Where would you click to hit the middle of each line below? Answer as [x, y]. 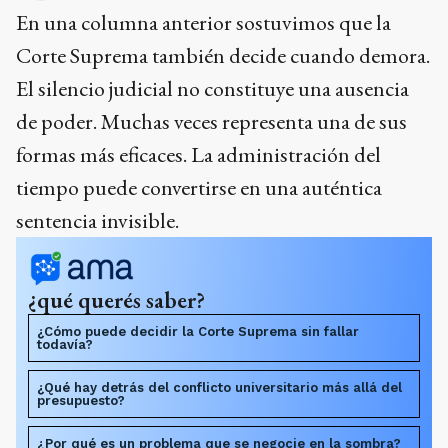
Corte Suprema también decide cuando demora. [223, 55]
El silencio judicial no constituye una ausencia [212, 88]
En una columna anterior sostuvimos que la [203, 22]
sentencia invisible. [97, 220]
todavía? [65, 344]
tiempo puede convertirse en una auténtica [199, 187]
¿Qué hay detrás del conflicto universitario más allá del [219, 387]
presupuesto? [81, 400]
